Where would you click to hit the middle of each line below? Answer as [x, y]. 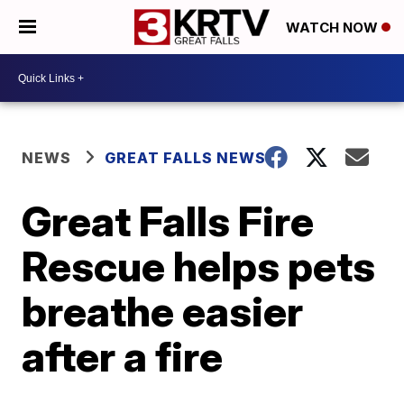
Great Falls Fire [168, 221]
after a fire [123, 356]
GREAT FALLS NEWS [186, 158]
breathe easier [163, 311]
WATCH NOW [334, 28]
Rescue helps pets [199, 266]
